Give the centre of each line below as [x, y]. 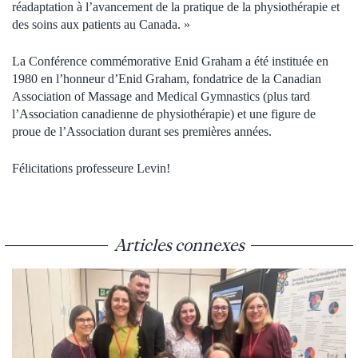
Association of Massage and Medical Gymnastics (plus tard [161, 96]
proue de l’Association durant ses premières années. [142, 131]
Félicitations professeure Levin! [91, 168]
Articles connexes [179, 244]
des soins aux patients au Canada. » [101, 24]
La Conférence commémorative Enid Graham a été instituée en [170, 61]
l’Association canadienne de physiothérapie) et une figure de [164, 113]
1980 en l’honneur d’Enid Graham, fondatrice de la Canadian [167, 78]
